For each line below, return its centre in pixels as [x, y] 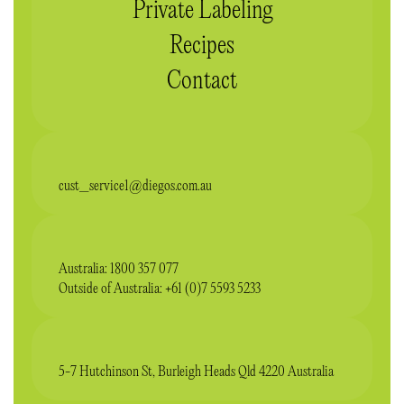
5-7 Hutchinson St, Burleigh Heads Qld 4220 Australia [196, 372]
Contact [202, 82]
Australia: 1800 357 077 [119, 270]
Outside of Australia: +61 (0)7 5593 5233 [160, 289]
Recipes [202, 46]
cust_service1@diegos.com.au [135, 187]
